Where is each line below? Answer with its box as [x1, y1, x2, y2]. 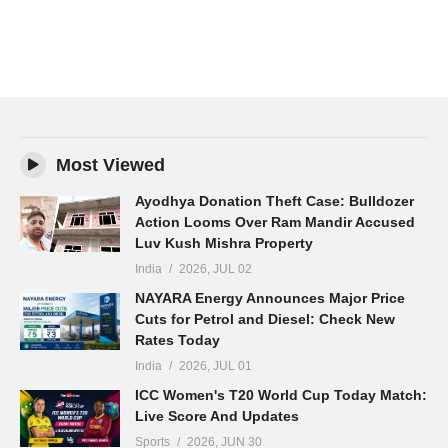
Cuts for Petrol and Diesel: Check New [135, 311, 395, 328]
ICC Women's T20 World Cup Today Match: [135, 387, 427, 404]
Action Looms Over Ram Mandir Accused [135, 214, 415, 231]
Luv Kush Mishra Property [135, 235, 313, 252]
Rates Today [135, 332, 220, 349]
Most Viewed [56, 155, 165, 176]
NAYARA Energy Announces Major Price [135, 290, 405, 307]
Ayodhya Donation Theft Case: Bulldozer [135, 193, 414, 210]
